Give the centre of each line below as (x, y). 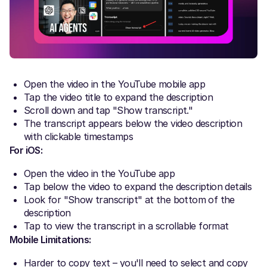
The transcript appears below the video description (133, 123)
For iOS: (26, 150)
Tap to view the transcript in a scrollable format (126, 226)
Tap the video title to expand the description (118, 97)
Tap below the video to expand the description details (138, 186)
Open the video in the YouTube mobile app (114, 84)
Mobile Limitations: (50, 239)
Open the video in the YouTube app (100, 173)
